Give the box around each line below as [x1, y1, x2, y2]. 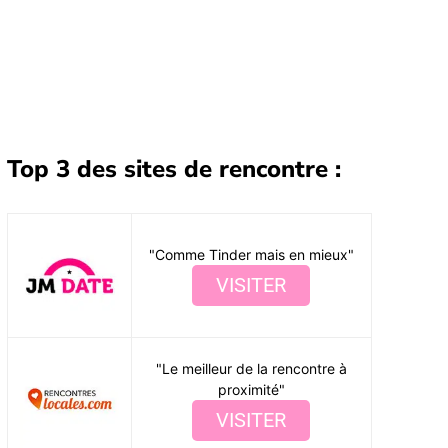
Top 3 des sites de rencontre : [6, 153, 341, 185]
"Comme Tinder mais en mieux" [148, 246, 354, 263]
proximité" [217, 381, 285, 398]
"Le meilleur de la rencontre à [155, 360, 347, 377]
